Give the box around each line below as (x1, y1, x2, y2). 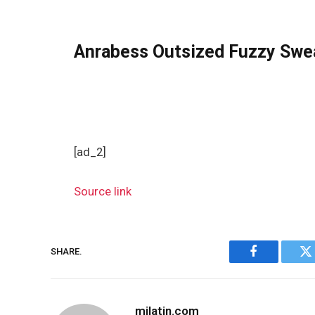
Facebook (252, 255, 302, 269)
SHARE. (51, 246, 82, 257)
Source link (74, 184, 132, 198)
